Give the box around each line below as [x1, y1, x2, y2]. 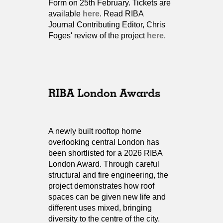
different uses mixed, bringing [48, 204, 152, 212]
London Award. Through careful [48, 160, 159, 168]
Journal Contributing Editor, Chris [48, 20, 165, 29]
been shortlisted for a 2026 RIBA [48, 149, 162, 157]
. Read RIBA [100, 9, 143, 18]
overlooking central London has [48, 138, 159, 146]
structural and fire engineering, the [48, 171, 168, 179]
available [48, 9, 83, 18]
